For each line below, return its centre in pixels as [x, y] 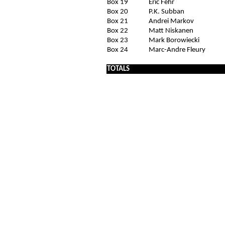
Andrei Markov [171, 21]
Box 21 [118, 21]
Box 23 [118, 40]
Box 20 [118, 12]
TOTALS [118, 69]
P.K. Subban [166, 12]
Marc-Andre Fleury [177, 50]
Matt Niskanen [171, 31]
